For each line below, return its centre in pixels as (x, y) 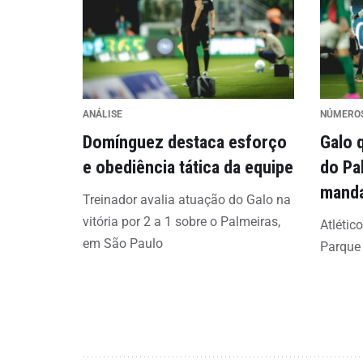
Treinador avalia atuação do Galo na (187, 200)
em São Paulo (123, 244)
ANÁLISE (102, 115)
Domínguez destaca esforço (185, 142)
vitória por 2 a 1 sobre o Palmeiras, (181, 222)
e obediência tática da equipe (188, 167)
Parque (340, 247)
